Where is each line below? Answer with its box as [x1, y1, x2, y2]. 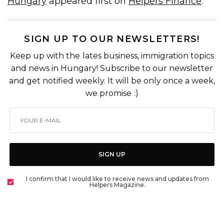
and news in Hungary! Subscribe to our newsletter [10, 63, 213, 73]
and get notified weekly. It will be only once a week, [8, 75, 215, 85]
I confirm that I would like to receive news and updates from [26, 174, 209, 182]
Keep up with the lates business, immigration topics [10, 50, 214, 60]
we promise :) [85, 88, 138, 98]
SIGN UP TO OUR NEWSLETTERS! [24, 33, 200, 44]
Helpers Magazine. [89, 180, 145, 188]
